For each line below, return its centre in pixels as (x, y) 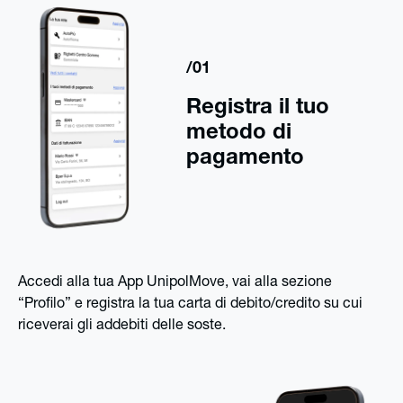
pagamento (245, 160)
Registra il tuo (257, 109)
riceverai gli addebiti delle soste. (122, 326)
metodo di (238, 134)
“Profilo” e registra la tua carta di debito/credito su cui (190, 304)
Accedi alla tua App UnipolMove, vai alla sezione (175, 283)
